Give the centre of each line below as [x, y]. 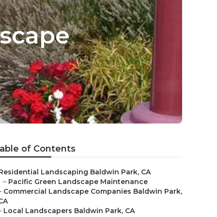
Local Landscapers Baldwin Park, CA [69, 211]
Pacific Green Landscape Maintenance [78, 182]
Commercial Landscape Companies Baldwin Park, [93, 191]
